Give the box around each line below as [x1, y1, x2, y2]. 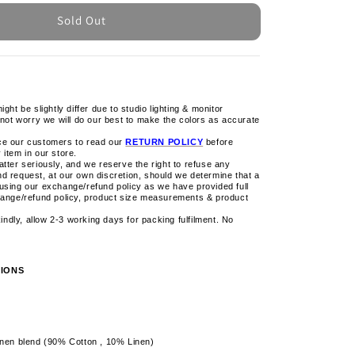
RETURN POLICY [125, 136, 204, 147]
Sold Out [57, 13, 107, 29]
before [203, 136, 234, 147]
